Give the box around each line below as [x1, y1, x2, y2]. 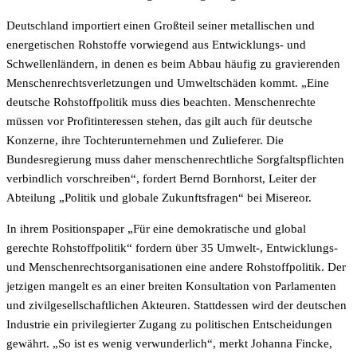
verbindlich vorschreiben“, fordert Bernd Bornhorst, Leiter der [6, 172, 316, 185]
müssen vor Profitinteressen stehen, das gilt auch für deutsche [6, 115, 312, 127]
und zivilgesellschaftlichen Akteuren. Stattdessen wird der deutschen [6, 299, 347, 312]
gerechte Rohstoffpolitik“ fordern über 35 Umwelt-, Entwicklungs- [6, 241, 338, 254]
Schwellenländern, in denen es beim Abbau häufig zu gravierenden [6, 57, 340, 70]
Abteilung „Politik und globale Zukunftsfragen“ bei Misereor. [6, 191, 312, 204]
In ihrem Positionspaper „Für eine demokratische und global [6, 222, 306, 235]
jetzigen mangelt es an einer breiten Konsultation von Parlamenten [6, 280, 336, 292]
